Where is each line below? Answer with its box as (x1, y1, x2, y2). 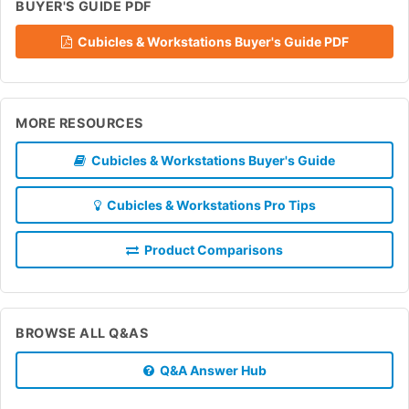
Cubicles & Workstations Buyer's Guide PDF (71, 33, 349, 49)
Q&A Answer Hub (153, 362, 267, 378)
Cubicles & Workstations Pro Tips (100, 196, 316, 213)
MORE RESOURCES (16, 114, 144, 131)
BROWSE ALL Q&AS (16, 324, 149, 341)
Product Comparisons (139, 241, 283, 257)
